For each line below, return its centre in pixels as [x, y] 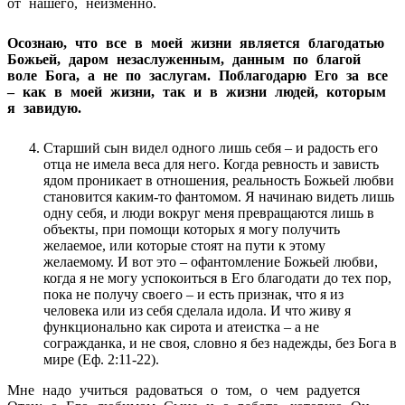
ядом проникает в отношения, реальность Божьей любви [219, 180]
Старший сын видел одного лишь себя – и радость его [211, 147]
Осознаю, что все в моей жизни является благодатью [196, 42]
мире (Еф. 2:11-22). [101, 359]
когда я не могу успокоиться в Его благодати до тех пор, [217, 278]
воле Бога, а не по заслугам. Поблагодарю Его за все [198, 75]
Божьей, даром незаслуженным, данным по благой [184, 59]
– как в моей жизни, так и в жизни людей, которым [197, 91]
